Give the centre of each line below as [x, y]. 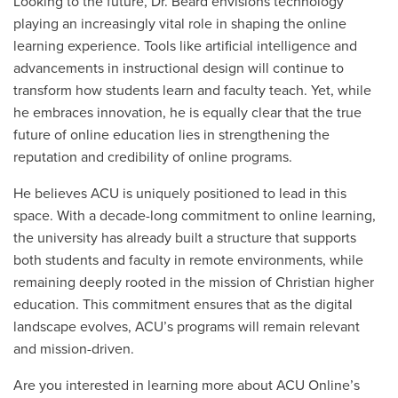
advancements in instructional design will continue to [179, 68]
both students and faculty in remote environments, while [188, 260]
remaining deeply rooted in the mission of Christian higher [194, 283]
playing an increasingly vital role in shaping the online [180, 24]
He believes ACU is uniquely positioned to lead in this [180, 194]
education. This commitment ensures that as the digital [183, 305]
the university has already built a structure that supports [185, 238]
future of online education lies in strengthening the [171, 135]
